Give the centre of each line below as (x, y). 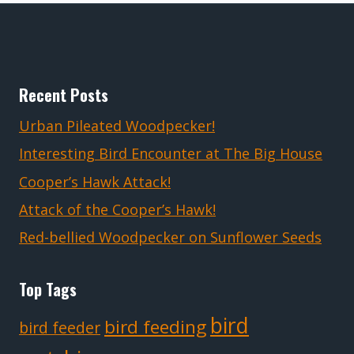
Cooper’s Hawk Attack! (95, 181)
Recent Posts (64, 95)
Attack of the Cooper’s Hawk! (117, 209)
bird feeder (60, 328)
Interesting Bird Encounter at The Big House (171, 154)
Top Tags (48, 290)
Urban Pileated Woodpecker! (117, 126)
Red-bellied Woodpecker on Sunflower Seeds (170, 237)
